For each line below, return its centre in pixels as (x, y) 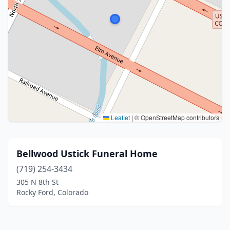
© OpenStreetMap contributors (176, 117)
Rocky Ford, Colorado (52, 192)
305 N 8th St (37, 182)
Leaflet (120, 117)
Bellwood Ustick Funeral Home (87, 154)
